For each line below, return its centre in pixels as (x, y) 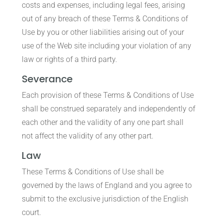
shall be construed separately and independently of (108, 109)
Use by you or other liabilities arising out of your (103, 32)
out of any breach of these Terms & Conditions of (105, 19)
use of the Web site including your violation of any (106, 46)
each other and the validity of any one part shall (102, 122)
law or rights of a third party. (69, 59)
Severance (47, 79)
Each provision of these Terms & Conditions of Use (108, 95)
